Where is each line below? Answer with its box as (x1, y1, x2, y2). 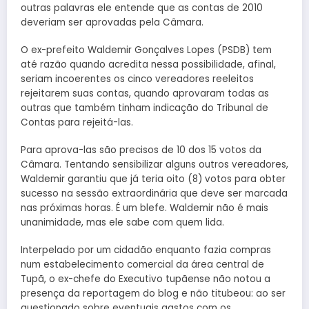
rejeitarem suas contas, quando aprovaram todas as (21, 86, 269, 100)
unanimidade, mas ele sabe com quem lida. (21, 216, 224, 230)
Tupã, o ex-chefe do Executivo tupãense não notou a (21, 272, 270, 286)
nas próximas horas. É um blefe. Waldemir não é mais (21, 201, 268, 215)
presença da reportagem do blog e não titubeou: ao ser (21, 287, 286, 301)
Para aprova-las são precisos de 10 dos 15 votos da (21, 143, 261, 157)
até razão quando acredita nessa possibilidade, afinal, (21, 57, 276, 71)
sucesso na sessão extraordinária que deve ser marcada (21, 187, 288, 201)
